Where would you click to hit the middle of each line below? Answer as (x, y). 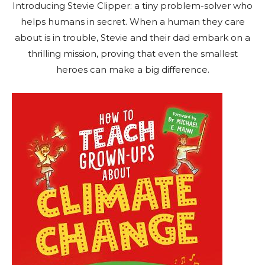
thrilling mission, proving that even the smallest (132, 54)
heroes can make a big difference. (132, 70)
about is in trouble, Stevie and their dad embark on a (132, 38)
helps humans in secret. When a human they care (132, 22)
